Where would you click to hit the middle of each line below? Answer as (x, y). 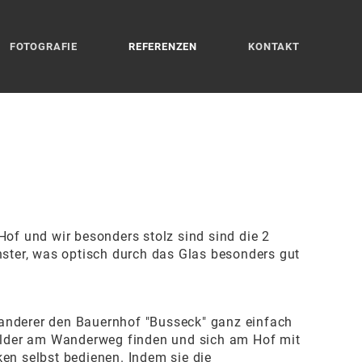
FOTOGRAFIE (44, 46)
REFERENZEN (163, 46)
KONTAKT (274, 46)
